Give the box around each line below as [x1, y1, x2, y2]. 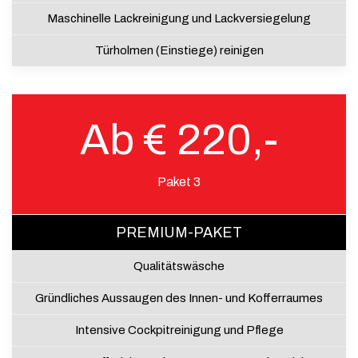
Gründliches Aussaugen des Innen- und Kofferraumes [35, 291, 323, 304]
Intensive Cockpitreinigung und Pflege [74, 323, 284, 336]
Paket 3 [157, 174, 201, 189]
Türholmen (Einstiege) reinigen [94, 43, 264, 57]
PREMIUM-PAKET [116, 224, 242, 241]
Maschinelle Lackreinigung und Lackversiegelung [47, 11, 311, 25]
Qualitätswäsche [133, 259, 225, 272]
